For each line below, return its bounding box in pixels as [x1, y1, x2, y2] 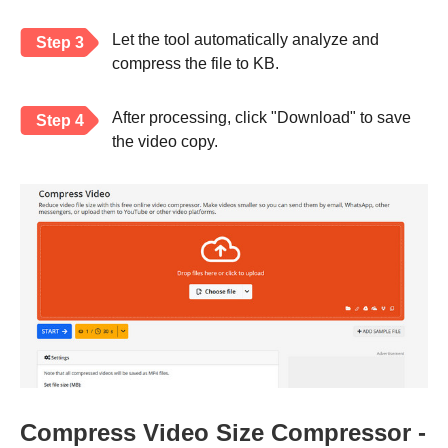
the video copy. [112, 133, 218, 151]
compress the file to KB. [112, 55, 279, 73]
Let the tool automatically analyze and [112, 31, 379, 49]
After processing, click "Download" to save [112, 109, 411, 127]
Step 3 [36, 34, 84, 52]
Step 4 [36, 112, 84, 130]
